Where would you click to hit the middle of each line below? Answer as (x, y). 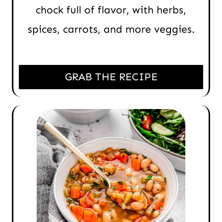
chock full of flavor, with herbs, (111, 10)
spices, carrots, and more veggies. (111, 29)
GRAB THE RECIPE (111, 77)
